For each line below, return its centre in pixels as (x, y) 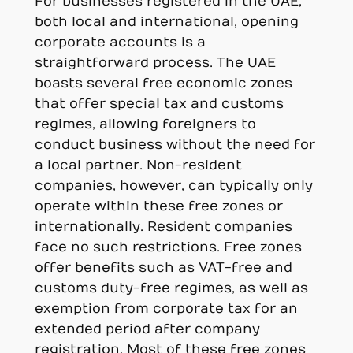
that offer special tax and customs (159, 104)
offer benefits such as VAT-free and (163, 268)
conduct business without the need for (175, 145)
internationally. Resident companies (163, 227)
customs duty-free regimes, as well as (171, 288)
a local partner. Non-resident (138, 165)
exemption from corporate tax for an (166, 308)
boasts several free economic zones (163, 83)
